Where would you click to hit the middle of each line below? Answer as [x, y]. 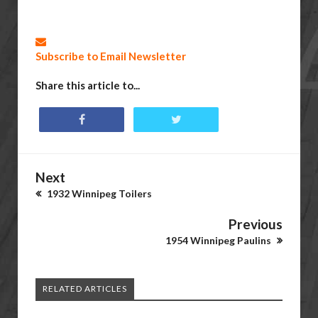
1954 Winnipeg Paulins [219, 240]
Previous [256, 224]
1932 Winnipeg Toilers [98, 193]
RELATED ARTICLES [85, 289]
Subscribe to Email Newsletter [111, 56]
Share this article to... [88, 85]
